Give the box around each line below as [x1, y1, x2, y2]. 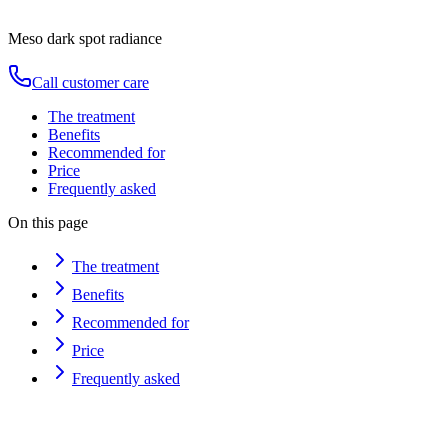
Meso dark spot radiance [8, 29, 162, 47]
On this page [8, 213, 88, 231]
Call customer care [32, 73, 149, 91]
